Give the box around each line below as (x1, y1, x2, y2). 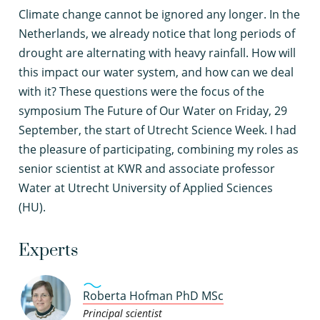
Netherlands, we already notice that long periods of (19, 26, 295, 41)
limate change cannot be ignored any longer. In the (26, 6, 300, 22)
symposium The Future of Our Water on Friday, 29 (19, 103, 287, 119)
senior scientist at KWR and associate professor (19, 161, 275, 176)
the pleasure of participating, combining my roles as (19, 141, 299, 157)
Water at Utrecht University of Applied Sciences (19, 180, 273, 196)
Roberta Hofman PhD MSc (83, 288, 224, 304)
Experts (19, 240, 78, 261)
